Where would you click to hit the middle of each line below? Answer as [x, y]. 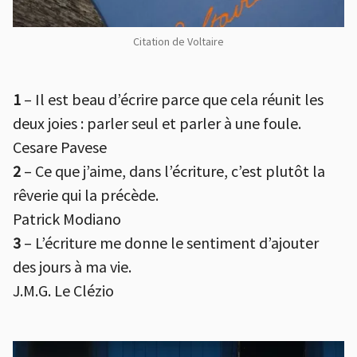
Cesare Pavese [60, 147]
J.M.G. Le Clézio [63, 290]
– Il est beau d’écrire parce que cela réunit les [172, 99]
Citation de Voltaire [178, 41]
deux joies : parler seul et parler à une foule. [157, 123]
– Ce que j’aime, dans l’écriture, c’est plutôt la [173, 171]
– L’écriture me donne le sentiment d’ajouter [170, 242]
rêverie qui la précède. [86, 194]
